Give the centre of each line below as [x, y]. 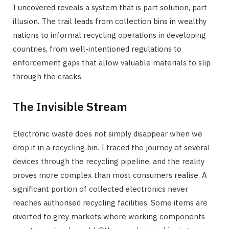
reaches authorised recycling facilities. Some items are [110, 203]
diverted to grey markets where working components [109, 217]
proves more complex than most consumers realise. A [110, 175]
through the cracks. [48, 77]
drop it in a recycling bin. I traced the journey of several [111, 148]
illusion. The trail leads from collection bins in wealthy [110, 21]
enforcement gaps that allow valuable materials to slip [112, 63]
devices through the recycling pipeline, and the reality [109, 162]
